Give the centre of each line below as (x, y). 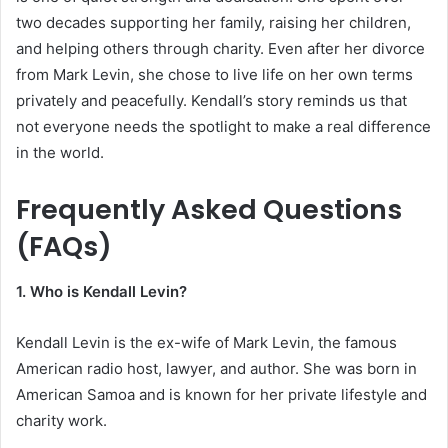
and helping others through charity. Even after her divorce (220, 49)
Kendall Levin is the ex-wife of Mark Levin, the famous (206, 342)
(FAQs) (64, 247)
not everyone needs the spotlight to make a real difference (223, 127)
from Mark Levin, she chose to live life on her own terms (214, 75)
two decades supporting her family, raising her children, (213, 23)
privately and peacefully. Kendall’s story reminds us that (211, 101)
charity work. (61, 420)
